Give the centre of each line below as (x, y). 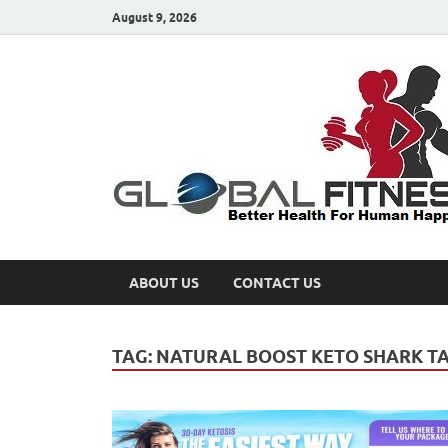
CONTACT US (277, 282)
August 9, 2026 (154, 17)
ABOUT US (164, 282)
